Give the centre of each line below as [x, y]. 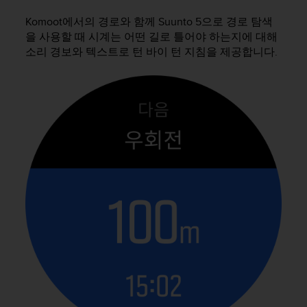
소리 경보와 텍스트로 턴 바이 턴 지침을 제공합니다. [151, 52]
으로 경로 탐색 [237, 22]
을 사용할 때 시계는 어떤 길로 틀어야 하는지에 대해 [151, 37]
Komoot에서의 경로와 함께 [92, 22]
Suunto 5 [180, 22]
